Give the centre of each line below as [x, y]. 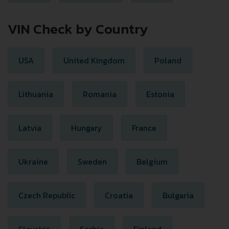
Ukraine [33, 162]
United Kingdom [94, 60]
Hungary [87, 128]
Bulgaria [178, 195]
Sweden [92, 162]
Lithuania [36, 94]
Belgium [152, 162]
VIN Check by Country [78, 29]
